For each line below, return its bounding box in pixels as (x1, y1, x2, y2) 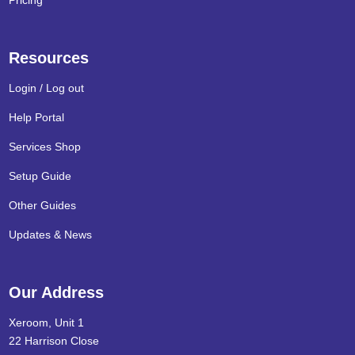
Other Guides (9, 199, 77, 212)
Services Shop (9, 140, 82, 153)
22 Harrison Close (9, 334, 100, 347)
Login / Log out (9, 82, 85, 94)
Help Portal (9, 111, 65, 124)
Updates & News (9, 228, 93, 241)
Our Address (9, 284, 105, 301)
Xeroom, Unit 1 (9, 316, 85, 329)
